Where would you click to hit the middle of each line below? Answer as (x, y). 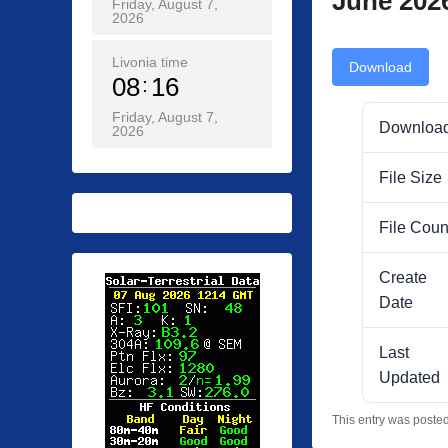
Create (403, 277)
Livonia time (150, 62)
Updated (409, 377)
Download (380, 66)
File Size (410, 177)
